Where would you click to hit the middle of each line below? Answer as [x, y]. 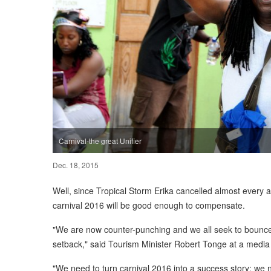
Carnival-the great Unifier [100, 140]
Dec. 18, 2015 [76, 165]
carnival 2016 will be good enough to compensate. [149, 205]
